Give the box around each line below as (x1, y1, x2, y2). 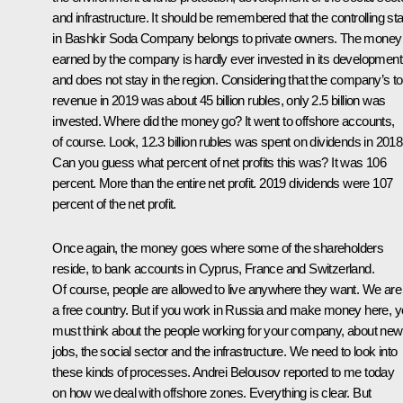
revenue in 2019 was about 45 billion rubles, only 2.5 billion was (52, 92, 386, 108)
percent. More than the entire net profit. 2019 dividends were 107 (52, 175, 393, 191)
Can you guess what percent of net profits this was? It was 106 (52, 154, 387, 170)
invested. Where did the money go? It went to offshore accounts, (52, 112, 395, 129)
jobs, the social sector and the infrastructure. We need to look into (52, 343, 398, 359)
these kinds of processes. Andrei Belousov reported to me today (52, 363, 395, 380)
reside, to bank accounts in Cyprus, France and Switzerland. (52, 260, 374, 276)
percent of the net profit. (52, 195, 176, 211)
